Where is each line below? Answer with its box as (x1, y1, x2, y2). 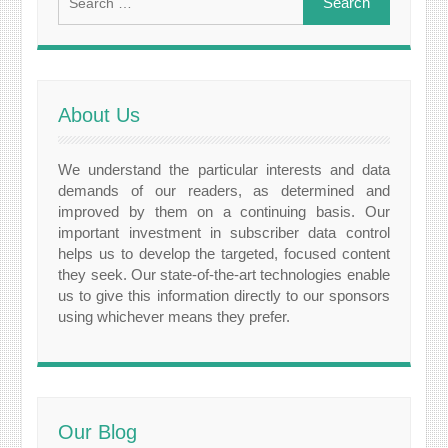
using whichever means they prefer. (58, 308, 291, 326)
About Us (58, 104, 141, 127)
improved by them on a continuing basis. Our (58, 203, 390, 221)
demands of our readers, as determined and (58, 182, 390, 200)
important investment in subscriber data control (58, 224, 390, 242)
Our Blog (58, 421, 138, 444)
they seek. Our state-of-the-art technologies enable (58, 266, 390, 284)
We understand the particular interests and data (58, 161, 390, 179)
